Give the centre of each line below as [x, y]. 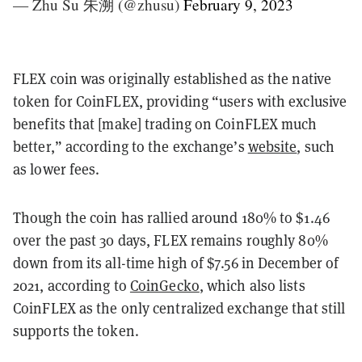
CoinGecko [164, 285]
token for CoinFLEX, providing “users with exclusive [180, 101]
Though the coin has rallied [102, 217]
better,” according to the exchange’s [130, 146]
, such [316, 146]
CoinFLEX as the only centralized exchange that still [179, 308]
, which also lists [252, 285]
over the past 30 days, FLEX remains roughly [156, 240]
